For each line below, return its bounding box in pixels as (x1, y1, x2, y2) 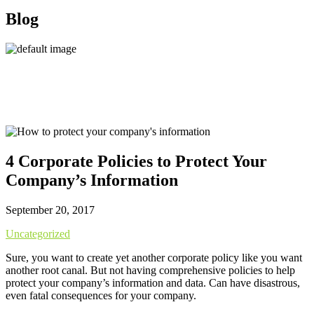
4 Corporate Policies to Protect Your (6, 151, 267, 170)
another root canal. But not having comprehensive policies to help (6, 264, 295, 276)
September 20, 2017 (6, 203, 95, 216)
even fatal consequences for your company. (6, 289, 196, 301)
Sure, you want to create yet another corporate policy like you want (6, 251, 302, 264)
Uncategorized (6, 227, 70, 240)
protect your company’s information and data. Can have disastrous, (6, 276, 300, 289)
